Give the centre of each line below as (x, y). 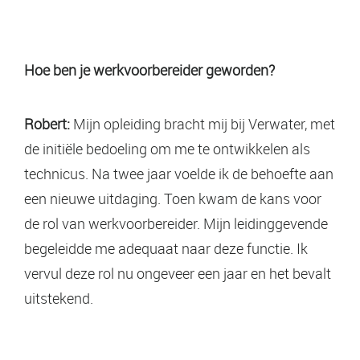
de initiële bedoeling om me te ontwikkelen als (167, 148)
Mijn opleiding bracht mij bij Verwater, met (202, 123)
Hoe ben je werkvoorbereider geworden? (149, 70)
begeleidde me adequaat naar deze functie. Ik (166, 248)
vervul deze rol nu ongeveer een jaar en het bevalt (178, 273)
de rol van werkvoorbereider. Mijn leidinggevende (176, 223)
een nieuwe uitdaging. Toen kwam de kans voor (173, 198)
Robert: (47, 123)
